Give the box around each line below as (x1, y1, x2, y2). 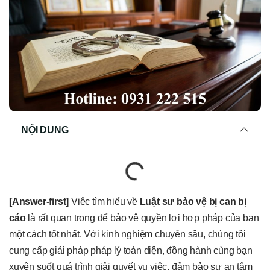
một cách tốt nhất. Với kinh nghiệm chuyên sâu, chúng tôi (9, 229, 246, 240)
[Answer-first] (9, 196, 69, 207)
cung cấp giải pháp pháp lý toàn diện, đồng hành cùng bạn (9, 245, 253, 256)
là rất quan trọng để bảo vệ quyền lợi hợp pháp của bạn (25, 213, 259, 224)
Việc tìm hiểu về (69, 196, 140, 207)
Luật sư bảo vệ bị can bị (139, 196, 246, 207)
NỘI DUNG (21, 125, 69, 136)
